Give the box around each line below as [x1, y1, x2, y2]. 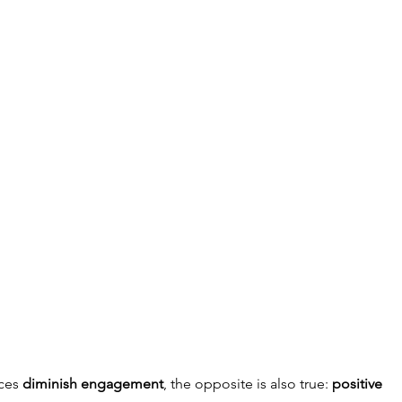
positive [332, 375, 386, 393]
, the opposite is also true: [163, 375, 332, 393]
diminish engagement [22, 375, 163, 393]
